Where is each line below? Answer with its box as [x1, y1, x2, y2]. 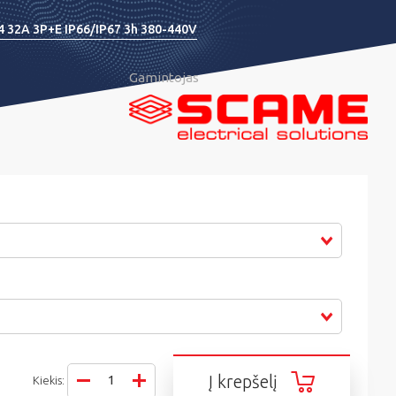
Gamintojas [129, 70, 199, 85]
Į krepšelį [208, 371, 278, 392]
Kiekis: [33, 374, 67, 387]
